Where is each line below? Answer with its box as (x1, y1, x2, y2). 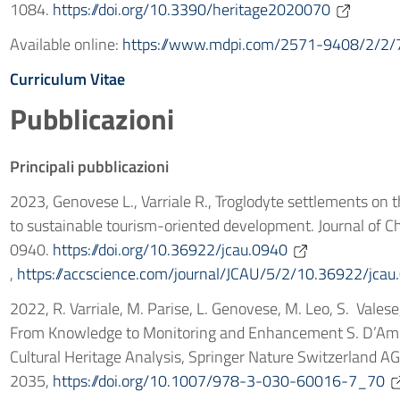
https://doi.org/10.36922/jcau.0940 (52, 237, 287, 262)
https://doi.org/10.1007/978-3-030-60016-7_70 (52, 369, 385, 393)
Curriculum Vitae (9, 67, 125, 91)
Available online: (9, 32, 122, 56)
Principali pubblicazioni (9, 154, 172, 179)
